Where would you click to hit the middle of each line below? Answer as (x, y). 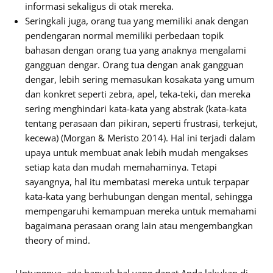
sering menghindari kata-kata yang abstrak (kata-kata (136, 108)
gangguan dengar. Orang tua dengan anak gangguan (134, 65)
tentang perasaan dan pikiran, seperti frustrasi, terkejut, (141, 123)
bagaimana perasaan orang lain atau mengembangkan (139, 225)
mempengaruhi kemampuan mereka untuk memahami (141, 211)
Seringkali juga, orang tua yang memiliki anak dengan (137, 21)
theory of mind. (58, 240)
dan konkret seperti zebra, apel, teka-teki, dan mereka (138, 94)
